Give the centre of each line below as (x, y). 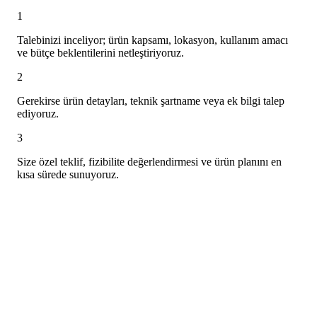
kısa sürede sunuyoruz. (68, 174)
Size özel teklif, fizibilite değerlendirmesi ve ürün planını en (149, 161)
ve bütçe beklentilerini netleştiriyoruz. (100, 52)
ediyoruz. (38, 113)
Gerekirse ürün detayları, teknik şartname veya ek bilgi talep (151, 100)
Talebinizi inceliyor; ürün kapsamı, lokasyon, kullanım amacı (152, 40)
